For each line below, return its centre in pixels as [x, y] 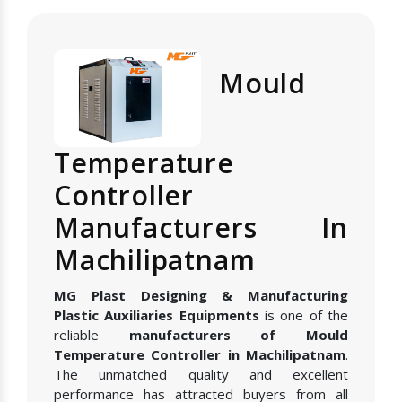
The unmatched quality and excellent [201, 375]
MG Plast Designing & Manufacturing [201, 296]
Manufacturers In [201, 228]
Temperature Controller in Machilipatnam [200, 355]
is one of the [304, 315]
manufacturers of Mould [239, 335]
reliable [92, 335]
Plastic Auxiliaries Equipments [157, 315]
